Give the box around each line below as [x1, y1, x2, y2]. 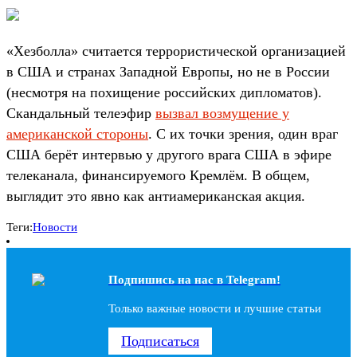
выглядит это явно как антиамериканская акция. [6, 187, 305, 204]
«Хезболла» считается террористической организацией [6, 42, 346, 59]
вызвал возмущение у [155, 104, 289, 121]
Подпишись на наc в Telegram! [108, 273, 280, 286]
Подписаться [121, 332, 199, 349]
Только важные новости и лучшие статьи [108, 302, 321, 316]
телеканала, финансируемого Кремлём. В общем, [6, 167, 310, 183]
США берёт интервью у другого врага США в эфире [6, 146, 331, 163]
